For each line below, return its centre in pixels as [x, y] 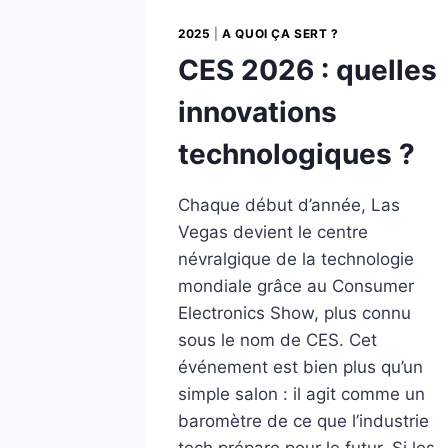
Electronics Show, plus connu [294, 312]
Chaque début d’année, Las [289, 204]
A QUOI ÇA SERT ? [280, 33]
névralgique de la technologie [296, 258]
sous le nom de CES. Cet [277, 339]
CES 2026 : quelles [307, 69]
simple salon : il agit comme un [301, 393]
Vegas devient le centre [273, 231]
